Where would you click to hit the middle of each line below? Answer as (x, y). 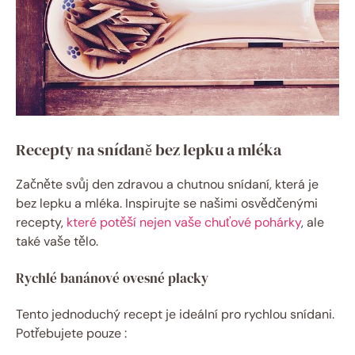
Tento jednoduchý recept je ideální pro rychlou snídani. (175, 315)
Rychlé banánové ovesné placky (112, 279)
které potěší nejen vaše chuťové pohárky (184, 223)
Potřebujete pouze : (71, 334)
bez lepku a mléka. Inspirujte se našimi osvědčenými (167, 204)
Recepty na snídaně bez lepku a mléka (149, 150)
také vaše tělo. (57, 242)
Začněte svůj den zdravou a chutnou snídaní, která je (167, 185)
